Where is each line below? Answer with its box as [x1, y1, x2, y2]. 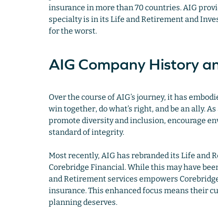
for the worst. [48, 26, 97, 36]
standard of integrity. [48, 127, 126, 137]
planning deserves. [48, 198, 117, 207]
